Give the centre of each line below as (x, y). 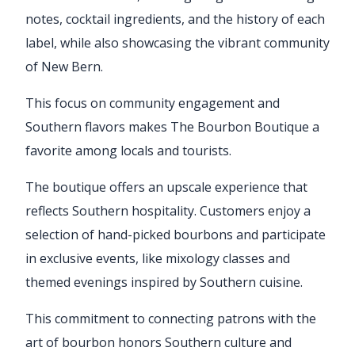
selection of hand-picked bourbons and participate (176, 234)
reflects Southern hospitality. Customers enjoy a (168, 210)
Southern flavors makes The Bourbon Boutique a (172, 126)
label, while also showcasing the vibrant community (177, 42)
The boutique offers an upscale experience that (166, 187)
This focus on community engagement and (153, 103)
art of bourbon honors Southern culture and (158, 342)
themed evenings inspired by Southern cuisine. (164, 282)
